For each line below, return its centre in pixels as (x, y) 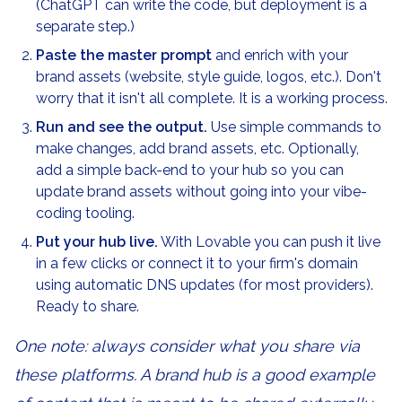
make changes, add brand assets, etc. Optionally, (197, 149)
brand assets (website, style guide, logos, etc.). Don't (209, 77)
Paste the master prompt (124, 55)
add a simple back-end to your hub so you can (190, 170)
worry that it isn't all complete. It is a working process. (212, 98)
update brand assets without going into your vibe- (201, 192)
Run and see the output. (122, 127)
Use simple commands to (294, 127)
